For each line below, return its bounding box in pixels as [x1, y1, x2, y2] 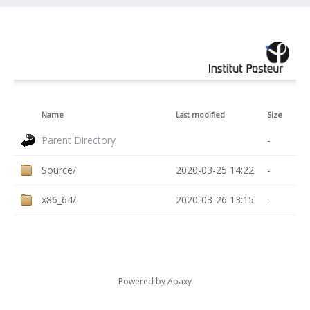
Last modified [176, 109, 225, 120]
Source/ [42, 163, 76, 176]
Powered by [118, 275, 167, 287]
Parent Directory [42, 133, 116, 147]
